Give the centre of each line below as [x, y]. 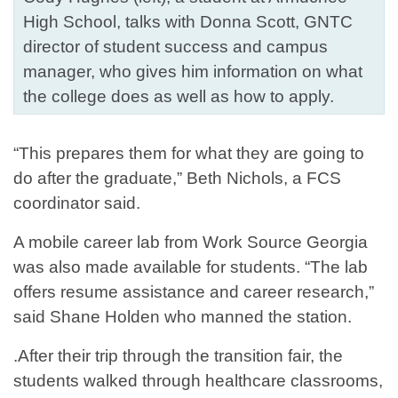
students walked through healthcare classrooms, [198, 381]
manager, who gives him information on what [193, 72]
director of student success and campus [175, 47]
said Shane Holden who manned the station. [183, 317]
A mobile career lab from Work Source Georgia [191, 243]
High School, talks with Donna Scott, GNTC [188, 22]
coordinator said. [84, 203]
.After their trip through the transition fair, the [178, 356]
